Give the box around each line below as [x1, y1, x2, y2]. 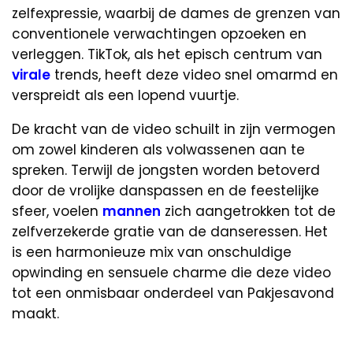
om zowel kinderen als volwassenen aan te [12, 140, 305, 160]
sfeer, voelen [12, 202, 102, 221]
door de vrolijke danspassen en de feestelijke [12, 181, 319, 201]
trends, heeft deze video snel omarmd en [50, 65, 338, 85]
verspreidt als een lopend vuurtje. [12, 86, 239, 106]
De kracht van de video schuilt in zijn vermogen [12, 120, 336, 139]
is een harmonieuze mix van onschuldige [12, 243, 292, 262]
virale [12, 65, 50, 85]
